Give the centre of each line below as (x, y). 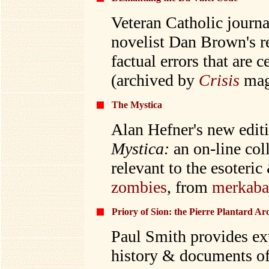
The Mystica (137, 105)
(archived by (155, 80)
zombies (139, 187)
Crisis (219, 80)
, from (189, 187)
